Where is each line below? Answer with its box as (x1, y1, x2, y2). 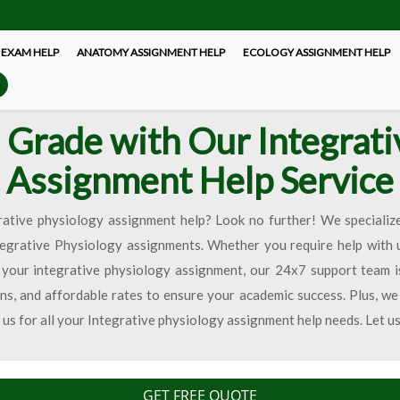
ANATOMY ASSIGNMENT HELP (77, 46, 226, 59)
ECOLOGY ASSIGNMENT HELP (243, 46, 391, 59)
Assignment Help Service (6, 159, 394, 202)
